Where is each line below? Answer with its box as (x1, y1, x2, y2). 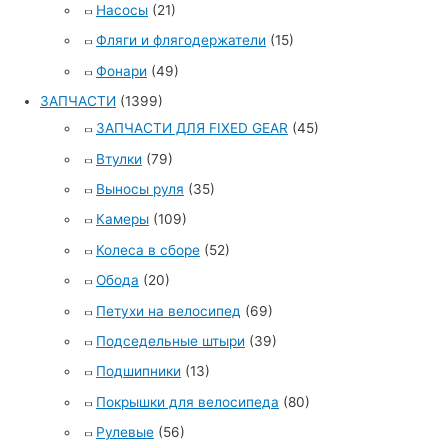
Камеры (96, 211, 149, 228)
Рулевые (96, 424, 154, 441)
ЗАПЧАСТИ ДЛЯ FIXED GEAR (96, 120, 288, 137)
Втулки (96, 150, 142, 167)
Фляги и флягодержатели (96, 32, 266, 49)
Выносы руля (96, 180, 184, 197)
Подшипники (96, 363, 181, 380)
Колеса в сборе (96, 241, 200, 258)
